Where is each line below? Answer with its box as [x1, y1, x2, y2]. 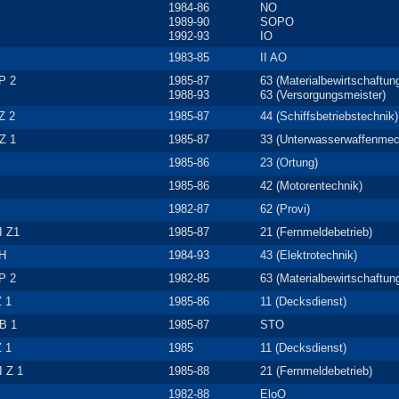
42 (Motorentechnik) [260, 179, 362, 192]
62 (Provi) [260, 202, 310, 216]
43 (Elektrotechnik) [260, 248, 357, 262]
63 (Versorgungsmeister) [260, 88, 386, 102]
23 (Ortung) [260, 156, 318, 169]
